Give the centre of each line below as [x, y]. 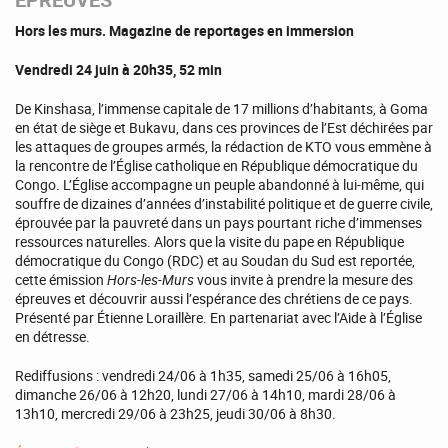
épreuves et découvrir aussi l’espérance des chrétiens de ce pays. [214, 298]
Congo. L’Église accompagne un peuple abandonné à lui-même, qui [219, 184]
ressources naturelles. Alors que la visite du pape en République [209, 241]
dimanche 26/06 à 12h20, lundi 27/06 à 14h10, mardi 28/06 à [205, 394]
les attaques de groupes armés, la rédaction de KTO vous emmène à [223, 146]
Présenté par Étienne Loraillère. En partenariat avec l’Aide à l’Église [218, 317]
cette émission [61, 279]
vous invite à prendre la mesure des [303, 279]
